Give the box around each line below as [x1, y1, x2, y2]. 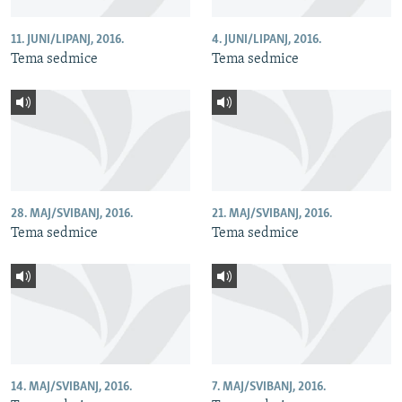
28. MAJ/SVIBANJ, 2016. [11, 206, 133, 221]
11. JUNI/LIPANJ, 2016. [11, 33, 124, 48]
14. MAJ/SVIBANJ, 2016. [11, 380, 132, 395]
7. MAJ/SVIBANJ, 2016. [212, 380, 326, 395]
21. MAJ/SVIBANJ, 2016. [212, 206, 332, 221]
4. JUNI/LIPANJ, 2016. [212, 33, 321, 48]
